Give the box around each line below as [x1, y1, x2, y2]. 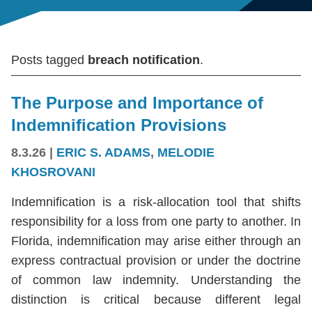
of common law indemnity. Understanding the [11, 273, 301, 288]
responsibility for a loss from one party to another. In [11, 214, 301, 229]
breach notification [88, 53, 200, 67]
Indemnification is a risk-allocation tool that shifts [11, 195, 301, 210]
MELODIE [157, 146, 214, 160]
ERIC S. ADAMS [56, 146, 150, 160]
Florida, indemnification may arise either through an [11, 234, 301, 249]
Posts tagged [11, 53, 88, 67]
